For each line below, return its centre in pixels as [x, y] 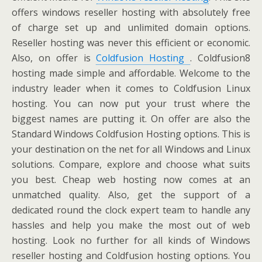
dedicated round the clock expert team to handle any [131, 210]
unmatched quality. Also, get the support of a [131, 195]
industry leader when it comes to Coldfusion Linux [131, 88]
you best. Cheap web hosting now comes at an [131, 180]
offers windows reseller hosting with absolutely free [131, 12]
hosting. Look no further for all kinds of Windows [131, 240]
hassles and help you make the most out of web [131, 225]
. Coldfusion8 [220, 58]
